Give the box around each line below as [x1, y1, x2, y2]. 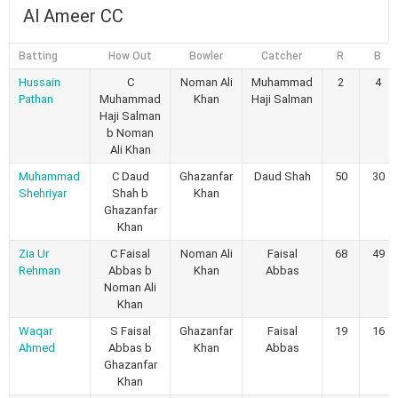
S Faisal [109, 323, 151, 338]
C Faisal [110, 246, 150, 260]
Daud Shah [253, 169, 311, 183]
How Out [107, 49, 152, 62]
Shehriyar [19, 186, 67, 200]
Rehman [19, 263, 60, 277]
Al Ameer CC [23, 4, 123, 27]
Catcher [261, 49, 302, 62]
